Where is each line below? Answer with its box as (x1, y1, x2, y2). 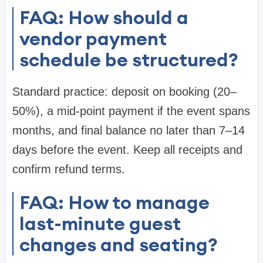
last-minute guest (19, 211, 181, 235)
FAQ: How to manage (19, 190, 210, 214)
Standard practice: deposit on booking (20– (12, 85, 237, 98)
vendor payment (19, 26, 167, 50)
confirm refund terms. (12, 162, 125, 176)
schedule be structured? (19, 47, 238, 72)
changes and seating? (19, 232, 218, 257)
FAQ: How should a (19, 5, 188, 29)
